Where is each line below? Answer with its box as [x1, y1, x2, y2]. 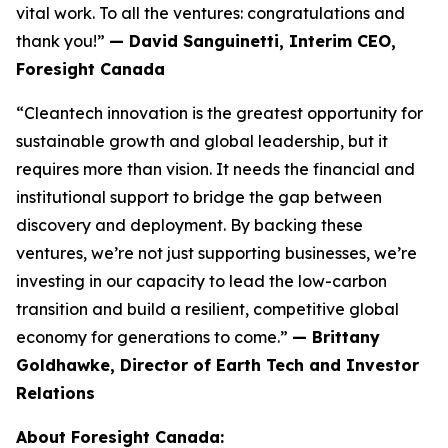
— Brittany [292, 327, 380, 347]
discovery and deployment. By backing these [16, 215, 363, 235]
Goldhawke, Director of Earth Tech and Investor [16, 355, 419, 375]
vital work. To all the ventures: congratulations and [16, 3, 405, 23]
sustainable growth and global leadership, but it [16, 131, 388, 151]
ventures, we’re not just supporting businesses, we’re [16, 243, 417, 263]
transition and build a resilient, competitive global [16, 299, 399, 319]
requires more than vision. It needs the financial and [16, 159, 415, 179]
